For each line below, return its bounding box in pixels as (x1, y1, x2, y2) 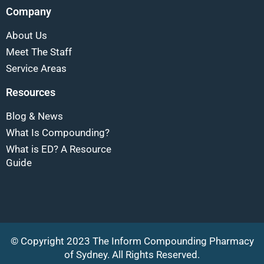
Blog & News (6, 110, 63, 123)
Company (6, 5, 51, 18)
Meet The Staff (6, 46, 72, 58)
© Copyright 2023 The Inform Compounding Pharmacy (10, 235, 254, 247)
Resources (6, 86, 55, 99)
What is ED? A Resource (6, 143, 111, 156)
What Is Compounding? (6, 127, 110, 139)
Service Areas (6, 62, 67, 75)
